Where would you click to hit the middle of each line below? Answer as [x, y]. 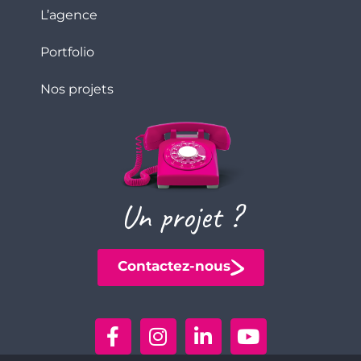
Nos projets [77, 89]
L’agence [69, 15]
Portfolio [67, 52]
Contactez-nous [174, 266]
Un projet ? [180, 217]
